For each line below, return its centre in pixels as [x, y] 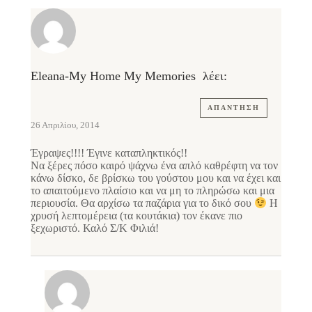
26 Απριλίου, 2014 [65, 125]
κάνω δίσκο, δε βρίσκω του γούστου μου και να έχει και [156, 178]
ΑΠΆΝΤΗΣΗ [234, 107]
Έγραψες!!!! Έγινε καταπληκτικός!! [109, 153]
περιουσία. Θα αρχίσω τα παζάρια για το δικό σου [142, 203]
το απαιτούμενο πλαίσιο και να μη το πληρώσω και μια [153, 190]
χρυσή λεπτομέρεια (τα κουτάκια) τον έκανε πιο [136, 216]
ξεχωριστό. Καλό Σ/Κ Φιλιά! [95, 228]
